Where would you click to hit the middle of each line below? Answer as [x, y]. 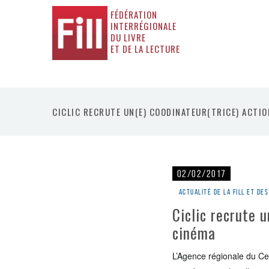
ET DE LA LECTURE [146, 49]
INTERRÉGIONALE [144, 26]
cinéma [194, 233]
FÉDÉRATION [134, 14]
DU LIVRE [128, 37]
